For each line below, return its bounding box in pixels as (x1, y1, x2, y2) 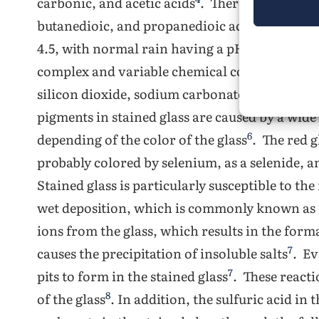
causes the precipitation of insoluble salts (37, 244, 288, 263)
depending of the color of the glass (37, 130, 247, 149)
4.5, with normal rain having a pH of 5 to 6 (37, 38, 296, 58)
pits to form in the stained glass (37, 266, 228, 286)
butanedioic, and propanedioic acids (37, 16, 260, 35)
